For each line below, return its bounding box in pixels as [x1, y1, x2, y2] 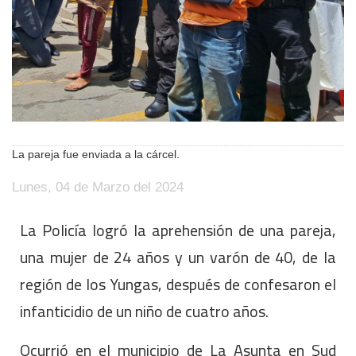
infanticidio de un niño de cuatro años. [20, 296, 269, 327]
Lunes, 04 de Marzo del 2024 [12, 180, 184, 195]
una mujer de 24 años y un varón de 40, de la [20, 242, 336, 273]
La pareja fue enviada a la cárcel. [12, 148, 180, 161]
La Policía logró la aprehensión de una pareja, [20, 215, 336, 246]
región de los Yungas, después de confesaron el [20, 269, 336, 300]
